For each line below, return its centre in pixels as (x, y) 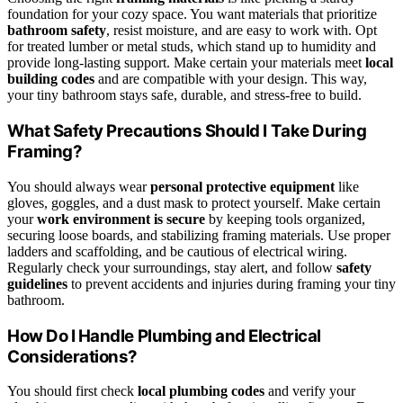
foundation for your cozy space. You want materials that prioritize (192, 14)
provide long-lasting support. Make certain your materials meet (186, 63)
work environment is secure (121, 219)
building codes (51, 79)
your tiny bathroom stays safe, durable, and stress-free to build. (184, 95)
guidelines (37, 283)
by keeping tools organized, (285, 219)
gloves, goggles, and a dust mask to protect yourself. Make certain (194, 202)
